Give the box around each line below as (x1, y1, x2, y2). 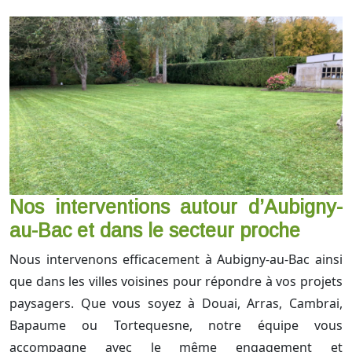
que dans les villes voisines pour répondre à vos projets (9, 273, 343, 291)
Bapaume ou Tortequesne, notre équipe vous (9, 317, 343, 335)
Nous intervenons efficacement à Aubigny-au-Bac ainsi (9, 251, 343, 269)
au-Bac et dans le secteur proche (9, 219, 300, 242)
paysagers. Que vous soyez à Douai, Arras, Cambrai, (9, 295, 343, 313)
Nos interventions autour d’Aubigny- (9, 196, 343, 218)
